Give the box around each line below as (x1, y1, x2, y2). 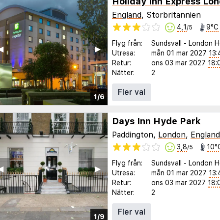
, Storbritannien (141, 10, 201, 20)
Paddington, (112, 130, 158, 139)
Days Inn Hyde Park (112, 116, 201, 127)
